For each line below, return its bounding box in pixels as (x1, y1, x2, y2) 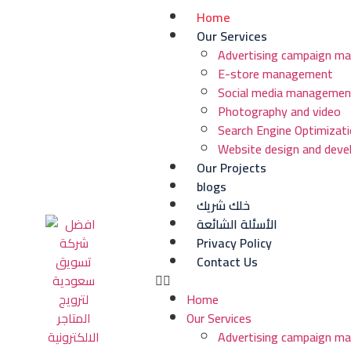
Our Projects (197, 156, 267, 179)
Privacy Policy (197, 231, 273, 255)
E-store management (218, 62, 334, 85)
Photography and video (218, 100, 342, 123)
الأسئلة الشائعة (197, 212, 278, 236)
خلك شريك (197, 194, 251, 217)
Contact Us (197, 250, 259, 273)
